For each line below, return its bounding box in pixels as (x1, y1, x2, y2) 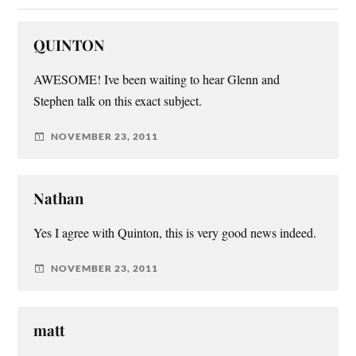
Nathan (33, 188, 84, 208)
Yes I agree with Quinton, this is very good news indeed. (33, 223, 317, 242)
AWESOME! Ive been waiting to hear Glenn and (33, 70, 281, 88)
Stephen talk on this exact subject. (33, 91, 203, 110)
